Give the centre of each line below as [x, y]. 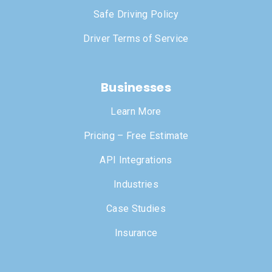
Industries [136, 185]
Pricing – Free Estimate [136, 136]
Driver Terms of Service [136, 39]
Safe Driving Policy [136, 15]
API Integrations [136, 160]
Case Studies [136, 209]
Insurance [136, 233]
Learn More [136, 112]
